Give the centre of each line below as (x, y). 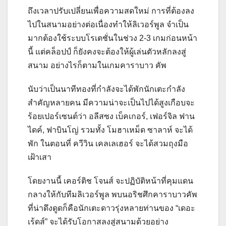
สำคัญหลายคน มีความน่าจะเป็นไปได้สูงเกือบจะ (111, 102)
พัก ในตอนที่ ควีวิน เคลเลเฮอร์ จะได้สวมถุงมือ (108, 143)
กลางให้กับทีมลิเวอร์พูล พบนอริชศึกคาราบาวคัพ (112, 194)
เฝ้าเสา (40, 157)
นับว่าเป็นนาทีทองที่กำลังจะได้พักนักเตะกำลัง (106, 89)
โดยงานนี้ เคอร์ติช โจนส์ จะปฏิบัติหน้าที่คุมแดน (110, 181)
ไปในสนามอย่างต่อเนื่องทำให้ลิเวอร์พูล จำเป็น (108, 24)
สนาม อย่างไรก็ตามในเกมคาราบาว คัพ (97, 65)
